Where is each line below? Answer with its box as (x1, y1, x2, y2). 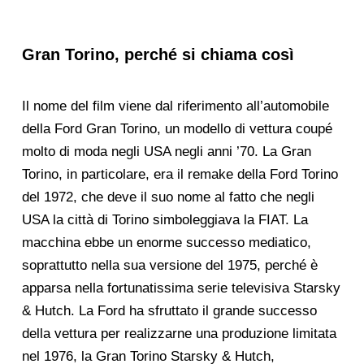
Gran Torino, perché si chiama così (21, 45, 294, 64)
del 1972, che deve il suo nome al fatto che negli (21, 189, 314, 206)
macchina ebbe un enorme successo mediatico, (21, 235, 311, 251)
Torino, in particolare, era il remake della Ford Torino (21, 167, 338, 183)
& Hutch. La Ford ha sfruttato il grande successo (21, 303, 317, 319)
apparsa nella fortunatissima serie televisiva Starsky (21, 280, 340, 297)
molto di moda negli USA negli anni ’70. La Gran (21, 144, 311, 160)
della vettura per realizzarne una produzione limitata (21, 326, 336, 342)
